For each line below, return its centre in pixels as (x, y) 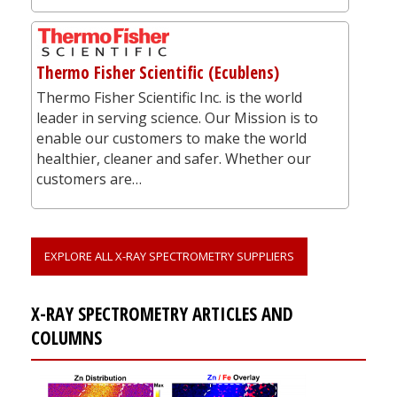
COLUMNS (66, 337)
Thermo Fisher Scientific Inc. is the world (169, 97)
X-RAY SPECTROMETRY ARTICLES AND (162, 313)
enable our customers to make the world (171, 138)
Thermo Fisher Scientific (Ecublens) (158, 72)
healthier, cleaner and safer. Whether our (174, 158)
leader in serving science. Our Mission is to (177, 117)
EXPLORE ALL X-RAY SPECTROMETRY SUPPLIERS (169, 256)
